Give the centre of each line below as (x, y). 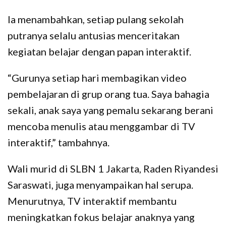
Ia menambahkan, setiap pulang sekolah (96, 19)
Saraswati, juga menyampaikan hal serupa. (100, 184)
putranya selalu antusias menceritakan (94, 35)
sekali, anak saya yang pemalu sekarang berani (110, 110)
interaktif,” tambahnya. (59, 142)
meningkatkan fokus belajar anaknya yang (101, 217)
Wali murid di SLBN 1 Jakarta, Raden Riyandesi (113, 168)
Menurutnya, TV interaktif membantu (92, 201)
